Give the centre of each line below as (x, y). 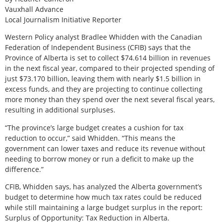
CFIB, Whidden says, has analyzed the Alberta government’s (104, 187)
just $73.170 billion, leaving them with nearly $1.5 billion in (103, 79)
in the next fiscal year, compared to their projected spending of (110, 68)
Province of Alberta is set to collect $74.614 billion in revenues (108, 58)
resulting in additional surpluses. (60, 110)
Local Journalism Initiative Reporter (63, 19)
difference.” (24, 169)
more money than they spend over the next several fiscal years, (110, 100)
